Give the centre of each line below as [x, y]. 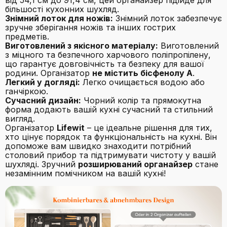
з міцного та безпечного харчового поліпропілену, [108, 55]
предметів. [27, 37]
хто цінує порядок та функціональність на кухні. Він [111, 137]
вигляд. [20, 119]
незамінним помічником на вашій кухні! [85, 174]
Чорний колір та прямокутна [141, 101]
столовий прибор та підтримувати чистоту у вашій [110, 155]
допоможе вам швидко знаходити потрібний [98, 146]
